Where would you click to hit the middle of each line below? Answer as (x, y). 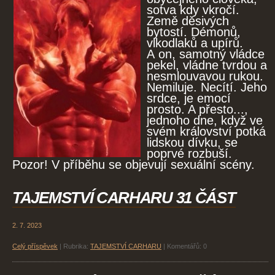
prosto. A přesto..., (197, 110)
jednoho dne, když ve (205, 121)
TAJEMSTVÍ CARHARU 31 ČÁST (124, 198)
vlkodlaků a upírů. (195, 43)
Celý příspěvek (35, 246)
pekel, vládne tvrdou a (207, 65)
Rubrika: (76, 246)
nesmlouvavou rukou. (205, 76)
